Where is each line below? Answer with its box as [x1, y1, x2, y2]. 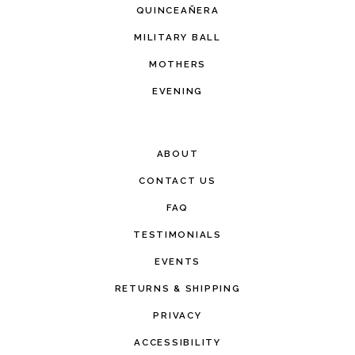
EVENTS [154, 256, 201, 268]
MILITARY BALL [134, 32, 221, 44]
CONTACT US [139, 175, 216, 187]
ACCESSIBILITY [134, 337, 221, 349]
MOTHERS [148, 59, 207, 71]
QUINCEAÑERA [136, 5, 219, 17]
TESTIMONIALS [133, 229, 222, 241]
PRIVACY [153, 310, 202, 322]
